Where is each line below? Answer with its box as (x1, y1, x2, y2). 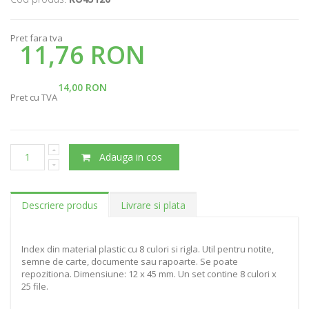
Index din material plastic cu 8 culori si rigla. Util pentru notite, (21, 242, 274, 255)
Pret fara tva (10, 31, 63, 44)
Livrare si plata (121, 198, 186, 212)
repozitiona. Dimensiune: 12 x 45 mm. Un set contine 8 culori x (21, 267, 277, 280)
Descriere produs (21, 198, 98, 212)
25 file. (21, 279, 48, 292)
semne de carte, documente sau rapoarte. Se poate (21, 255, 238, 268)
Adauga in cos (99, 150, 163, 163)
